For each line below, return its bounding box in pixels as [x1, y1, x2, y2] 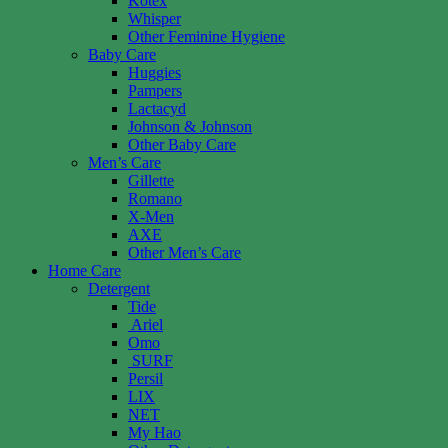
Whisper [128, 9, 181, 27]
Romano [128, 189, 182, 207]
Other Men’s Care [128, 243, 241, 261]
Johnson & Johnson [128, 117, 252, 135]
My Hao [128, 423, 181, 441]
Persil [128, 369, 163, 387]
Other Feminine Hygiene [128, 27, 285, 45]
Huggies [128, 63, 181, 81]
